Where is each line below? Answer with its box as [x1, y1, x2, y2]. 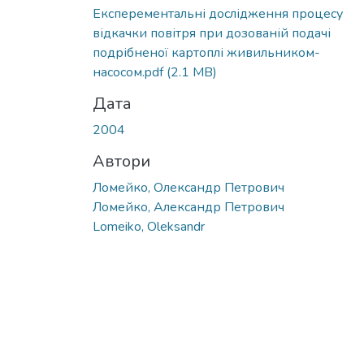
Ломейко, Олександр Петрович [93, 178, 284, 197]
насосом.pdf [93, 63, 167, 81]
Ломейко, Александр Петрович [93, 197, 284, 216]
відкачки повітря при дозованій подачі [93, 24, 331, 42]
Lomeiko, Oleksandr [93, 217, 205, 236]
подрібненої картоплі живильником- [93, 43, 320, 62]
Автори [93, 149, 150, 172]
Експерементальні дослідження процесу [93, 4, 343, 23]
